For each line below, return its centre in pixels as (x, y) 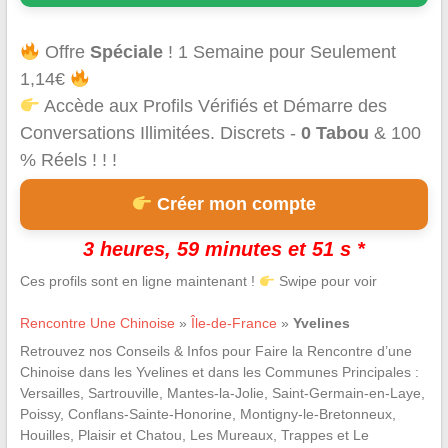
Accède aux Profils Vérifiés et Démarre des (214, 106)
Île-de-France (233, 323)
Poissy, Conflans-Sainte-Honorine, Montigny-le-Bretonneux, (207, 414)
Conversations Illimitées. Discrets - (160, 133)
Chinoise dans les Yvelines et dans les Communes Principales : (219, 372)
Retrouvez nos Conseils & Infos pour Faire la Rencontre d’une (215, 351)
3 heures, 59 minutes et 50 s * (223, 249)
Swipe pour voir (325, 281)
